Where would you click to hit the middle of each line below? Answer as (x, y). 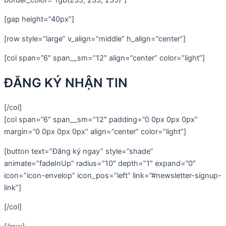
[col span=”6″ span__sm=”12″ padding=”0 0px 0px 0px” (101, 119)
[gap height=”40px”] (39, 19)
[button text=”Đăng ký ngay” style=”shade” (79, 151)
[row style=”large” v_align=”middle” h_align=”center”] (95, 39)
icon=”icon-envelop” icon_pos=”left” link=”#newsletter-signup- (113, 175)
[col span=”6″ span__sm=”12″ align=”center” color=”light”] (104, 58)
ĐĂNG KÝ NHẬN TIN (66, 83)
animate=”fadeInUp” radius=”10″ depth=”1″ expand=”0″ (100, 163)
